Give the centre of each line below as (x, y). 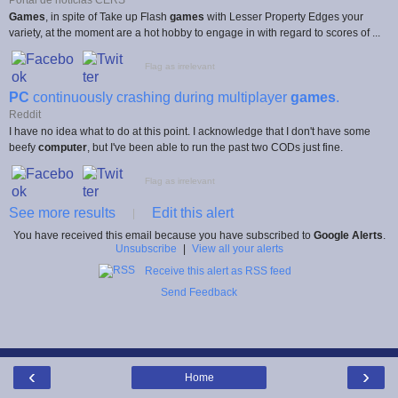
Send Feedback (199, 293)
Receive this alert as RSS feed (218, 271)
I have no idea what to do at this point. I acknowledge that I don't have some (190, 131)
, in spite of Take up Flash (107, 16)
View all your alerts (237, 249)
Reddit (25, 114)
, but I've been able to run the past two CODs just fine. (215, 147)
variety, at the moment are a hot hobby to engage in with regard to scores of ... (195, 32)
